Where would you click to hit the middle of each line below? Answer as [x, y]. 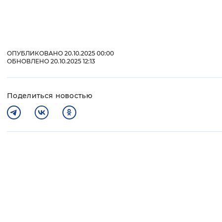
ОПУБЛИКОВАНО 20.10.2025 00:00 [60, 54]
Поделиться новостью [50, 96]
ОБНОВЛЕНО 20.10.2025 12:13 [51, 61]
